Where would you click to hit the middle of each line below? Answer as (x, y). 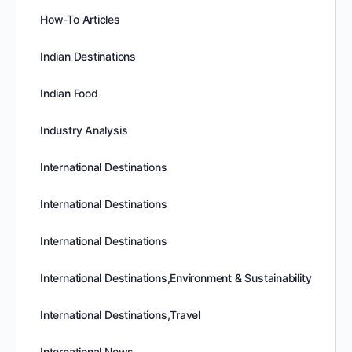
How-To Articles (80, 19)
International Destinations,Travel (121, 315)
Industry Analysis (84, 130)
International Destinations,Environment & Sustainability (176, 278)
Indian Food (69, 93)
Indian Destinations (88, 56)
